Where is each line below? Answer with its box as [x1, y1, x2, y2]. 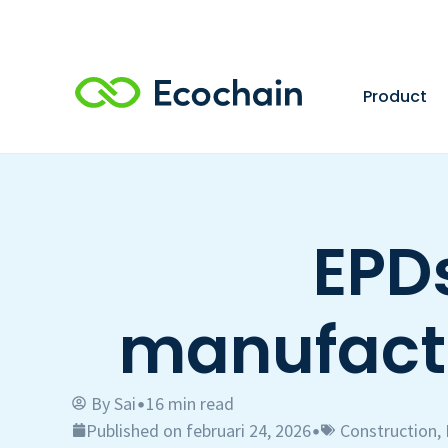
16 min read [146, 391, 234, 415]
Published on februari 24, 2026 [86, 418, 311, 442]
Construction [340, 418, 437, 442]
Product [363, 84, 428, 108]
